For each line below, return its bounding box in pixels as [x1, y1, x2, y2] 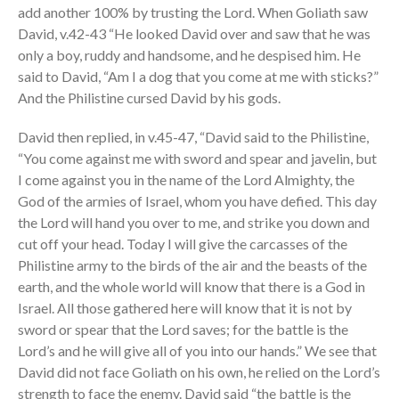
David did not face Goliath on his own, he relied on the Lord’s [18, 363, 380, 381]
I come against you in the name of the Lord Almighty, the [18, 171, 354, 189]
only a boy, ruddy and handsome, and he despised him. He [18, 46, 361, 64]
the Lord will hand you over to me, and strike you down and [18, 214, 370, 232]
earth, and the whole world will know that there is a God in [18, 278, 365, 296]
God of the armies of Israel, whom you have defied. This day [18, 192, 377, 210]
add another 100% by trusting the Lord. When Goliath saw [18, 4, 368, 21]
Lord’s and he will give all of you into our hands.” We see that [18, 342, 377, 360]
